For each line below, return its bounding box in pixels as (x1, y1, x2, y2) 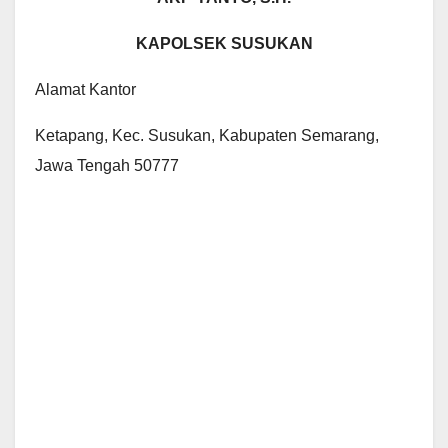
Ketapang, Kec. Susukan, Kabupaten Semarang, (35, 127, 379, 144)
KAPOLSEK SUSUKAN (135, 35, 313, 52)
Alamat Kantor (35, 81, 136, 98)
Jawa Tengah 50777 (35, 157, 179, 174)
